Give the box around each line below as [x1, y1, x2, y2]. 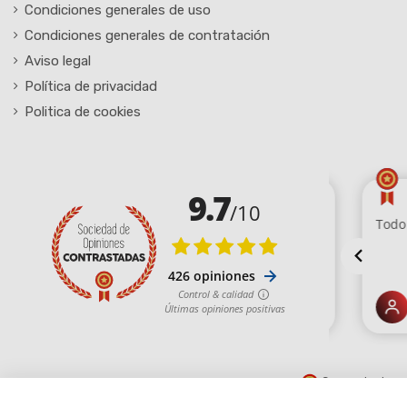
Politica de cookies [25, 103, 141, 120]
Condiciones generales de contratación [25, 26, 270, 44]
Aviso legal [25, 52, 91, 69]
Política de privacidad [25, 77, 157, 94]
